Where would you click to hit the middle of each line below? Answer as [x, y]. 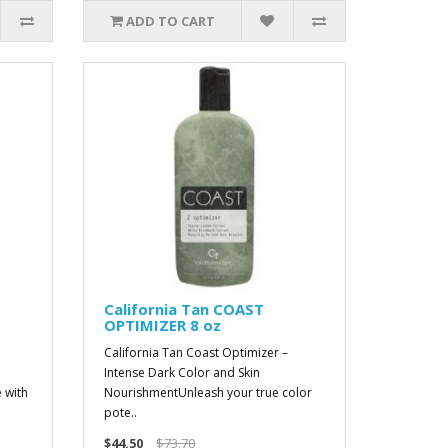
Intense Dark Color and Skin [182, 372]
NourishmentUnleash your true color [208, 392]
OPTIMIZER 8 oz [163, 325]
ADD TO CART [171, 21]
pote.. [121, 412]
